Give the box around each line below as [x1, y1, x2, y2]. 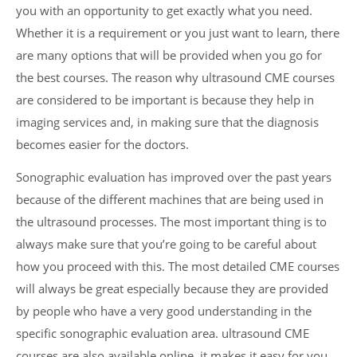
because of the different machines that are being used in [16, 191, 324, 209]
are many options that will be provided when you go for [16, 47, 322, 65]
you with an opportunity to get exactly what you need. [16, 2, 312, 20]
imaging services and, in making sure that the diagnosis [16, 114, 319, 131]
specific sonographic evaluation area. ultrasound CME [16, 325, 309, 343]
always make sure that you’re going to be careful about [16, 236, 316, 253]
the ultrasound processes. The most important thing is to [16, 214, 327, 231]
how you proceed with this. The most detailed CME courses [16, 258, 339, 276]
